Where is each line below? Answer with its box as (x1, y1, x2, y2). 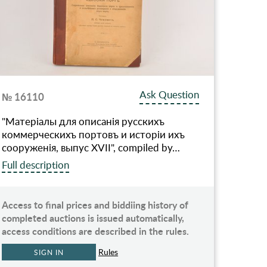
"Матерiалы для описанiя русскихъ (2, 114, 165, 129)
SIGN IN (34, 247, 64, 257)
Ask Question (139, 88, 200, 102)
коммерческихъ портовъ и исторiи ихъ (2, 128, 185, 142)
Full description (2, 158, 70, 172)
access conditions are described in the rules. (2, 224, 190, 238)
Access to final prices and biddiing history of (2, 198, 189, 212)
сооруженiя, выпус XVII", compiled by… (2, 141, 181, 155)
